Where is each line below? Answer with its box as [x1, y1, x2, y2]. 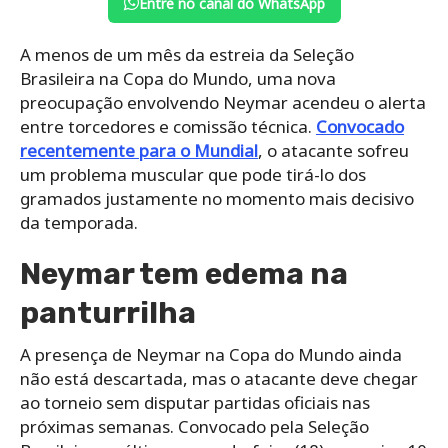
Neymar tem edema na [20, 255, 348, 292]
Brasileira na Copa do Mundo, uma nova [20, 66, 336, 90]
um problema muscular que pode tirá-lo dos [20, 162, 366, 186]
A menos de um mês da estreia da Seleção [20, 42, 354, 66]
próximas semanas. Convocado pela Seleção [20, 414, 369, 438]
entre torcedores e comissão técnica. [20, 114, 316, 138]
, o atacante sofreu [258, 138, 409, 162]
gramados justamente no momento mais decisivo [20, 186, 414, 210]
